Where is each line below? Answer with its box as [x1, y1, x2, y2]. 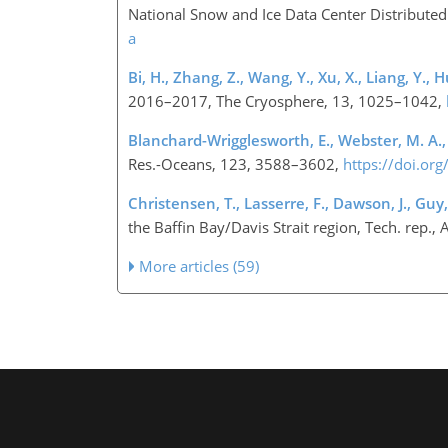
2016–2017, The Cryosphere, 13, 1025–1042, [128, 90, 446, 111]
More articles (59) [139, 255, 260, 276]
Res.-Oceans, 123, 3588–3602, [128, 153, 343, 174]
